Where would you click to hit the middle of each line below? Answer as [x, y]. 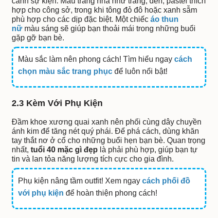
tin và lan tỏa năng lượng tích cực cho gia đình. [93, 159]
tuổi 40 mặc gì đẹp [64, 150]
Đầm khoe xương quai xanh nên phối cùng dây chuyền [107, 122]
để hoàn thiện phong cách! [111, 193]
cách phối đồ [166, 181]
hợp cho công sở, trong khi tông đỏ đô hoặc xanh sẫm [104, 10]
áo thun [164, 19]
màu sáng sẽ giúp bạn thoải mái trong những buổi [109, 29]
